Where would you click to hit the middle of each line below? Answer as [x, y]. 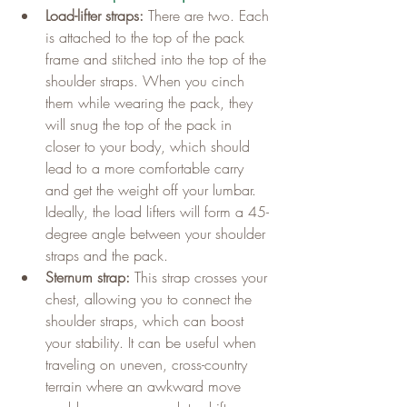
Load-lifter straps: [94, 16]
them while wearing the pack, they [151, 103]
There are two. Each [208, 16]
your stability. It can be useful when [153, 343]
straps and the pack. [107, 256]
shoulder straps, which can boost [147, 321]
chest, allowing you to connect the [151, 299]
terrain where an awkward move [145, 387]
